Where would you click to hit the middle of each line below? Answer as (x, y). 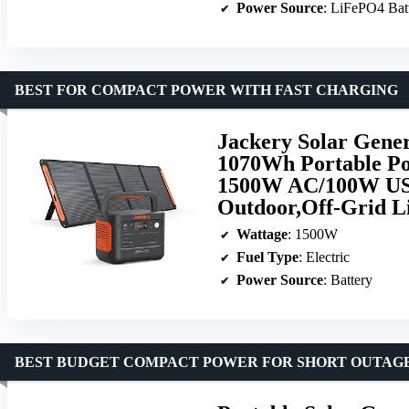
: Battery (348, 279)
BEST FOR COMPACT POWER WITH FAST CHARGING (206, 89)
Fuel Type (267, 257)
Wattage (262, 234)
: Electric (324, 257)
